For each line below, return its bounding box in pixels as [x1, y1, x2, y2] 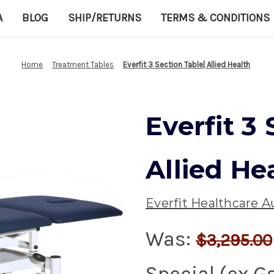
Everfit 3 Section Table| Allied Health [123, 59, 251, 69]
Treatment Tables [52, 59, 114, 69]
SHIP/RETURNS [68, 10, 141, 24]
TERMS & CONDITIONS [161, 10, 270, 24]
